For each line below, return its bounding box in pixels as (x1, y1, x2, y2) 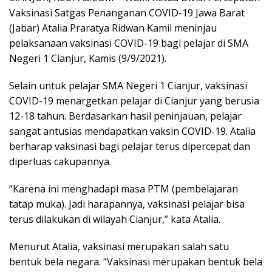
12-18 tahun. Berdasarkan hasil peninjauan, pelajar (9, 109, 242, 123)
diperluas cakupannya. (9, 154, 111, 168)
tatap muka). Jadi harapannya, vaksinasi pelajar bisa (9, 197, 245, 211)
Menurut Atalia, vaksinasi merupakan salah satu (9, 239, 229, 253)
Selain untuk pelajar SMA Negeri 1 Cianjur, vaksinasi (9, 78, 247, 92)
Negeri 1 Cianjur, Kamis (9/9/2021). (9, 51, 166, 65)
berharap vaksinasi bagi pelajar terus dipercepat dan (9, 139, 250, 153)
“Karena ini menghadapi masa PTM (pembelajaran (9, 182, 238, 195)
